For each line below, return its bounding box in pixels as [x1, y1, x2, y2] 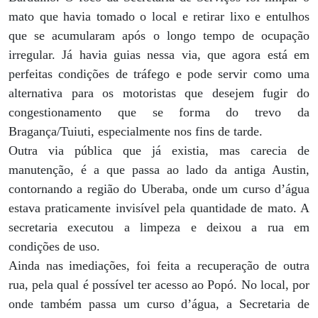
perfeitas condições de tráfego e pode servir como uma [9, 67, 309, 81]
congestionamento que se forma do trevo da [9, 105, 309, 119]
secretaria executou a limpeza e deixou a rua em [9, 220, 309, 234]
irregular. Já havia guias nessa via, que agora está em [9, 48, 309, 62]
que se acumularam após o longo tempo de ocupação [9, 28, 309, 43]
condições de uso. [9, 239, 100, 253]
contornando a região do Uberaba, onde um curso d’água [9, 182, 309, 196]
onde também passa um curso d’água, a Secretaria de [9, 297, 309, 311]
